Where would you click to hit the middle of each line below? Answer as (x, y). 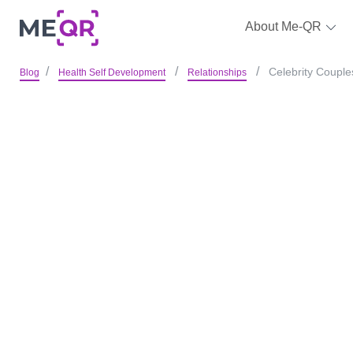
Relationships (217, 72)
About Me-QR (284, 26)
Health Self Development (111, 72)
